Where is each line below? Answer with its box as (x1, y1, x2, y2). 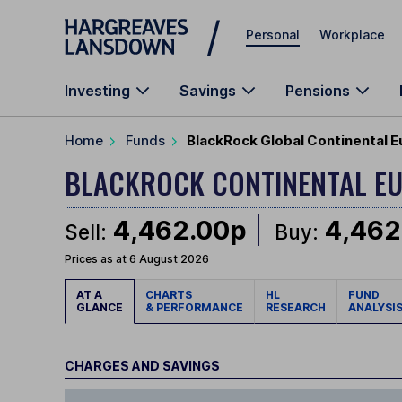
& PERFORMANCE (145, 301, 243, 315)
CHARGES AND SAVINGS (65, 358, 220, 374)
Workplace (319, 26, 385, 42)
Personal (246, 26, 300, 42)
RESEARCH (266, 301, 326, 315)
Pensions (285, 82, 350, 100)
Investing (65, 82, 130, 100)
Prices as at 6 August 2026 (65, 252, 209, 267)
